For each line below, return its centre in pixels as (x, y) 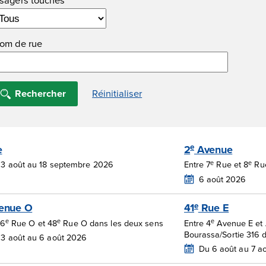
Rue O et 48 (33, 223)
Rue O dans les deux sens (112, 223)
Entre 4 (197, 223)
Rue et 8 (231, 164)
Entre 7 (197, 164)
